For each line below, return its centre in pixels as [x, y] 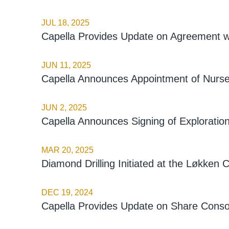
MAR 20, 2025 [67, 150]
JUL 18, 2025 [65, 22]
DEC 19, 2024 [67, 192]
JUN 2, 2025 [64, 107]
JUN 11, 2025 [66, 65]
